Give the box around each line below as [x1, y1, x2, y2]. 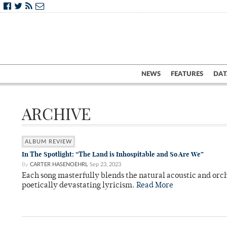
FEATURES [171, 70, 203, 78]
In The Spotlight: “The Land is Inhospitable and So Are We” [22, 150, 204, 159]
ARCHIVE [22, 104, 91, 124]
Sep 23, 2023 [90, 162, 121, 167]
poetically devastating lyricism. [22, 182, 136, 190]
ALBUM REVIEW [25, 139, 72, 144]
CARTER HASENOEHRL [30, 162, 88, 167]
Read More [136, 182, 173, 190]
